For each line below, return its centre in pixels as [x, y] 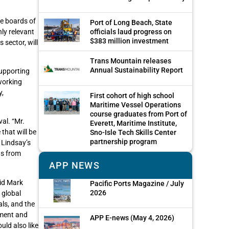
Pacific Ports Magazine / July [137, 183]
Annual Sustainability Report [136, 70]
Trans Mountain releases [131, 61]
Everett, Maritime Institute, [133, 123]
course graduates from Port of [139, 114]
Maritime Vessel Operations [135, 105]
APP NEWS [75, 165]
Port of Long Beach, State [131, 23]
